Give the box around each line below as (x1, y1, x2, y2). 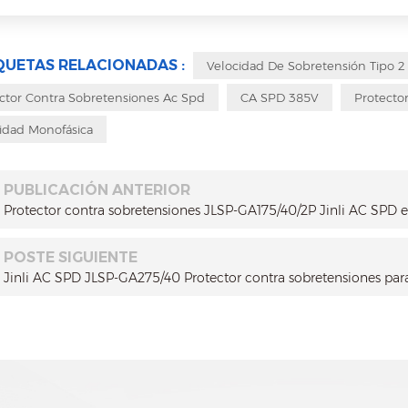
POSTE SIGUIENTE (3, 249, 138, 267)
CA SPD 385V (240, 90, 319, 106)
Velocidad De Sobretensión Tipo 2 (206, 58, 404, 74)
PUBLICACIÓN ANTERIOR (3, 181, 190, 199)
